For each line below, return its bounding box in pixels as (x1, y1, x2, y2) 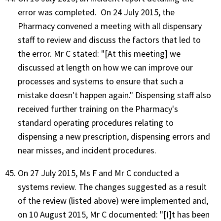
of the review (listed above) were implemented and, (18, 194, 208, 206)
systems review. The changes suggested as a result (18, 181, 207, 192)
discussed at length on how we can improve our (18, 61, 193, 73)
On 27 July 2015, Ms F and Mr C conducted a (18, 167, 179, 179)
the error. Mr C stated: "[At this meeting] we (18, 47, 181, 59)
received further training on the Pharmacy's (18, 103, 178, 114)
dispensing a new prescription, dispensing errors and (18, 130, 210, 142)
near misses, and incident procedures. (18, 144, 158, 156)
